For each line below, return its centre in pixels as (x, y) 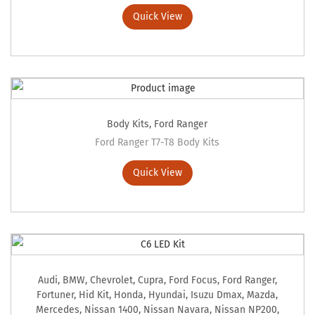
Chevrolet (111, 281)
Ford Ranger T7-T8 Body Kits (157, 143)
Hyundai (167, 295)
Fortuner (56, 295)
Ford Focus (193, 281)
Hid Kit (94, 295)
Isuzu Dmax (217, 295)
